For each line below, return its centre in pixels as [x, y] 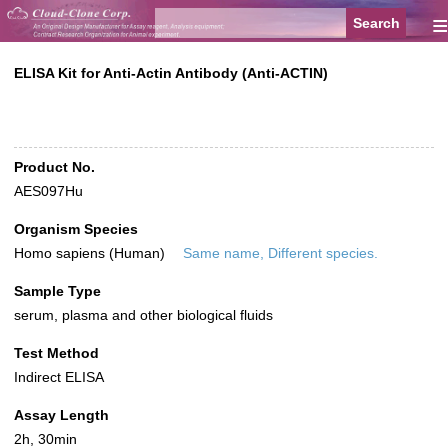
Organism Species [76, 229]
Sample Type [57, 291]
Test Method [56, 353]
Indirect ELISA [59, 377]
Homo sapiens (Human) [91, 253]
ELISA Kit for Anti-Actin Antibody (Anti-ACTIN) [171, 73]
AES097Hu [48, 191]
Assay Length [61, 415]
